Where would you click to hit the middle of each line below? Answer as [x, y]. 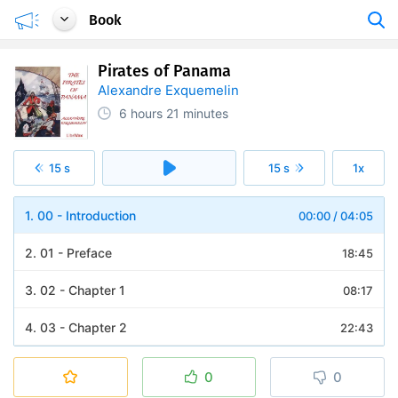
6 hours [141, 113]
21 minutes [197, 113]
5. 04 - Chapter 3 [76, 365]
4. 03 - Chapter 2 [76, 327]
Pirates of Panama [164, 71]
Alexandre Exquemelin [168, 90]
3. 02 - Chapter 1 [75, 290]
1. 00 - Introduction [80, 215]
